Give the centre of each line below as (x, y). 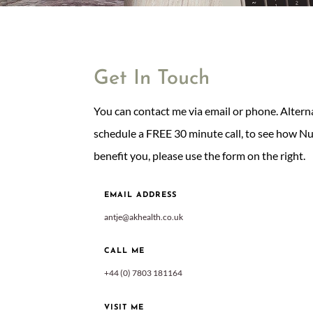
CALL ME (125, 252)
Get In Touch (152, 79)
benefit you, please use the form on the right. (200, 156)
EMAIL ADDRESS (141, 195)
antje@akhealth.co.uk (144, 217)
